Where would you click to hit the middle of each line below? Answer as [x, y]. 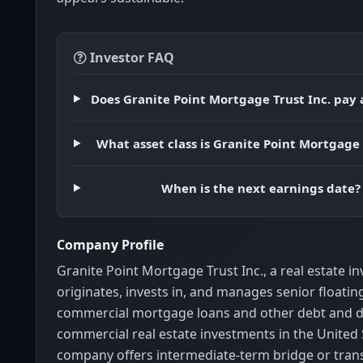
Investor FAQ [130, 57]
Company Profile [110, 244]
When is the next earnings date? [261, 188]
